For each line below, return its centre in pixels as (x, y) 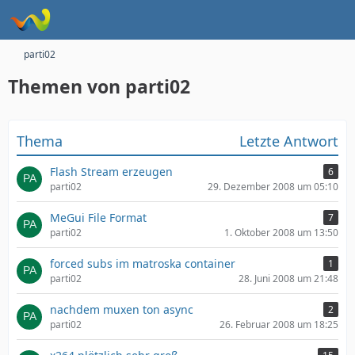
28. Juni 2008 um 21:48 (288, 279)
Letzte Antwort (289, 141)
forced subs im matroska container (143, 263)
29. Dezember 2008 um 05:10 (273, 187)
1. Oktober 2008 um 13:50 (281, 233)
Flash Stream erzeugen (111, 172)
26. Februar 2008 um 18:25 (279, 324)
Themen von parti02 (99, 86)
